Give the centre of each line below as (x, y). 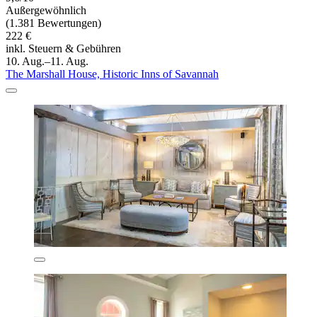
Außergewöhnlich (46, 11)
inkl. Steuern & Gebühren (63, 49)
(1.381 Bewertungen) (53, 23)
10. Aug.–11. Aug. (47, 62)
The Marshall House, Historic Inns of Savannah (112, 74)
